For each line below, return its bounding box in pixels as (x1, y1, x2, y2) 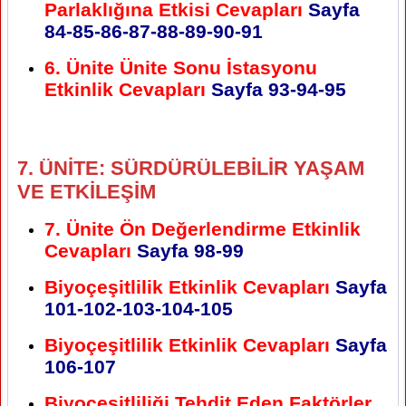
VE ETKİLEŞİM (17, 179, 156, 203)
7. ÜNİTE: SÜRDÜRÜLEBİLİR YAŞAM (17, 156, 364, 179)
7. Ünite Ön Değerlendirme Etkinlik (44, 217, 361, 239)
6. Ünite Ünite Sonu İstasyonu (44, 56, 317, 78)
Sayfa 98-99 (131, 239, 244, 261)
